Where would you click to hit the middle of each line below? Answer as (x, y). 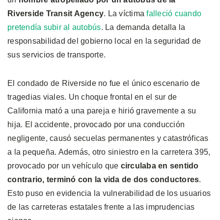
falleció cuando (174, 13)
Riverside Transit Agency (55, 13)
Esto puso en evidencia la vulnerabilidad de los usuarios (109, 193)
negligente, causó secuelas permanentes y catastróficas (108, 138)
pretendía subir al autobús (54, 27)
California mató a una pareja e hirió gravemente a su (102, 110)
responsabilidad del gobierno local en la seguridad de (104, 41)
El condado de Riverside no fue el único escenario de (104, 83)
